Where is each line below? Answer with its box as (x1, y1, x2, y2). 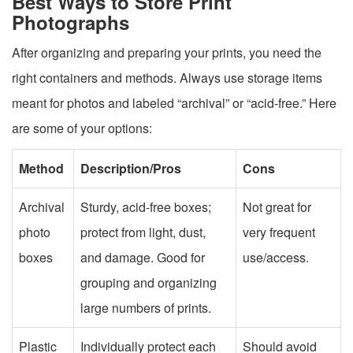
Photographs (12, 8, 129, 35)
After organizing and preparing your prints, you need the (12, 43, 321, 61)
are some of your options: (12, 118, 152, 137)
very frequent (243, 222, 315, 241)
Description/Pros (80, 158, 181, 177)
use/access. (243, 247, 309, 266)
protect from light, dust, (80, 222, 206, 241)
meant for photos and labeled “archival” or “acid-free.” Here (12, 93, 336, 112)
